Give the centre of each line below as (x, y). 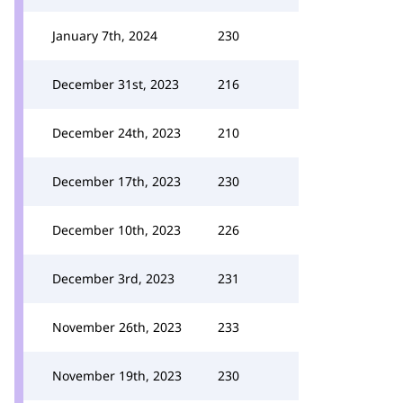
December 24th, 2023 (116, 133)
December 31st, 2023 (116, 84)
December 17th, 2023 (116, 181)
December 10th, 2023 (116, 230)
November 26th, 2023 (117, 327)
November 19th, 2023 (117, 376)
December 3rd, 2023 (113, 278)
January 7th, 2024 (105, 36)
